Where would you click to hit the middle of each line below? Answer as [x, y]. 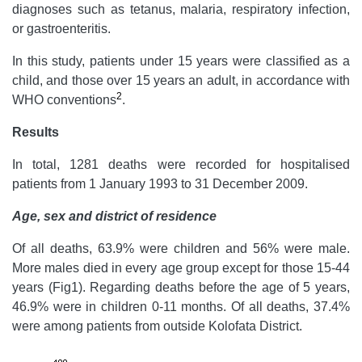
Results [36, 132]
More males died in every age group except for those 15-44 [181, 267]
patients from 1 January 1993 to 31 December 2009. [160, 183]
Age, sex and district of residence [114, 216]
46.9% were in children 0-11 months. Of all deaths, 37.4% [181, 306]
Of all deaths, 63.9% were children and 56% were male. [181, 248]
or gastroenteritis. [61, 28]
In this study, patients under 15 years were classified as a [181, 61]
